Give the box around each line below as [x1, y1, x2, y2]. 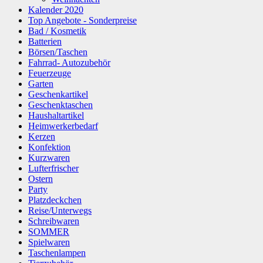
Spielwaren [28, 237, 70, 247]
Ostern [28, 173, 53, 184]
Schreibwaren [28, 215, 79, 226]
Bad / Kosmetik [28, 25, 86, 36]
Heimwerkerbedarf [28, 120, 98, 131]
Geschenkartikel [28, 89, 88, 99]
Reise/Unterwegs [28, 205, 92, 215]
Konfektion [28, 141, 70, 152]
